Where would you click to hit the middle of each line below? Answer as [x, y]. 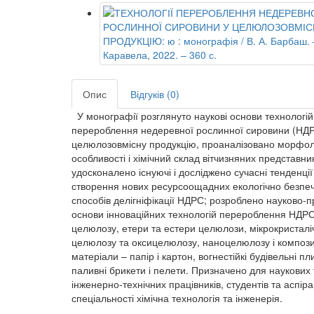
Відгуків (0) [155, 94]
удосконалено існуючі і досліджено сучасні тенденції [192, 172]
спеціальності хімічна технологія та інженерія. [178, 298]
